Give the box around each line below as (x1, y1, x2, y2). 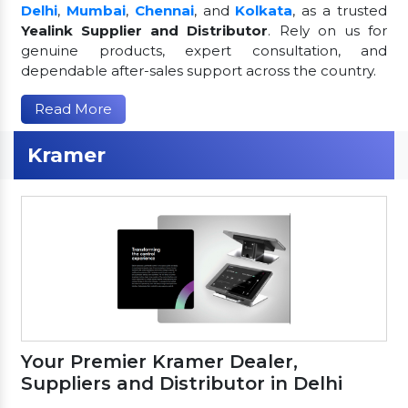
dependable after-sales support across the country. (21, 61, 376, 79)
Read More (35, 99, 112, 117)
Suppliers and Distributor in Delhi (21, 372, 342, 394)
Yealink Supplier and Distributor (21, 21, 269, 39)
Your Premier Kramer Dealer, (21, 350, 298, 372)
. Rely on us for (268, 21, 388, 39)
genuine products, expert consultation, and (21, 41, 387, 59)
